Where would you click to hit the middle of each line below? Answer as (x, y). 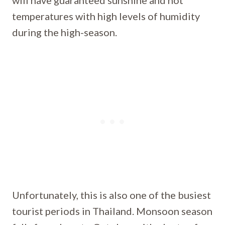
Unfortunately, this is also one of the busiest (111, 195)
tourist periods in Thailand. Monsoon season (112, 211)
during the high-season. (65, 32)
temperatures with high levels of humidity (106, 16)
